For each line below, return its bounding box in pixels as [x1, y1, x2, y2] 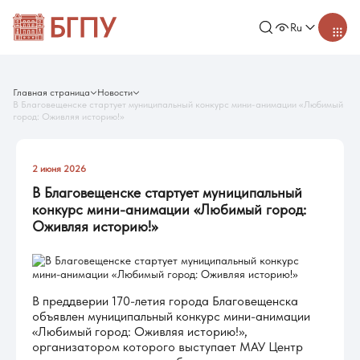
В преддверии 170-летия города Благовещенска [32, 293, 298, 309]
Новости [97, 87, 133, 98]
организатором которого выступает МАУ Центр [32, 339, 303, 354]
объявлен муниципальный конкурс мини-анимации [32, 309, 310, 324]
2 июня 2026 [32, 163, 86, 174]
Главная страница [13, 87, 90, 98]
